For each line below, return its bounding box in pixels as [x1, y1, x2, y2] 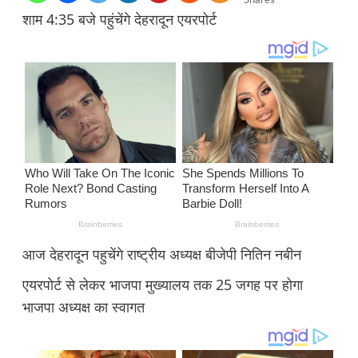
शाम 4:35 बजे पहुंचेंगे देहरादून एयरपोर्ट [22, 10, 217, 30]
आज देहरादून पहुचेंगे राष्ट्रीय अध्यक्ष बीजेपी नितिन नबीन [22, 245, 301, 265]
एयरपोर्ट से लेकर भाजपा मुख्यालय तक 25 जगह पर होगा [22, 275, 303, 295]
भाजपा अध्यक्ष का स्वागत [22, 297, 145, 317]
